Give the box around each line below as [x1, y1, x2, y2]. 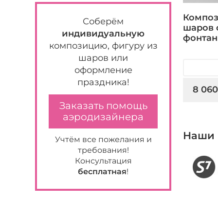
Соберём [83, 16, 124, 27]
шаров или [78, 53, 128, 63]
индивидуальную [62, 28, 145, 39]
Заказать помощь [59, 100, 147, 111]
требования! [77, 145, 129, 155]
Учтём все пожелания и [54, 135, 152, 144]
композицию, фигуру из [49, 40, 158, 51]
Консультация [74, 156, 132, 165]
